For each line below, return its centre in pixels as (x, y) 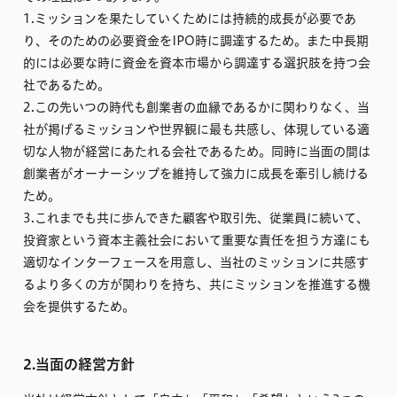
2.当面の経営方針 (79, 365)
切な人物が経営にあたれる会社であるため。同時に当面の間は (197, 152)
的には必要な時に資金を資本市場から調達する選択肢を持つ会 (197, 63)
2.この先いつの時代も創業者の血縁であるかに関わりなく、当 (196, 108)
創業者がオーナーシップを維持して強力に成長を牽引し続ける (196, 174)
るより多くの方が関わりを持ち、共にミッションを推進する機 (197, 285)
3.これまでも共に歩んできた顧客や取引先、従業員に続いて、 (196, 218)
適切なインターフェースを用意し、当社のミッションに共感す (196, 263)
